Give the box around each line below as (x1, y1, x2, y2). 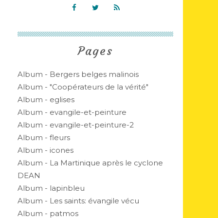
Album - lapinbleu (18, 183, 85, 193)
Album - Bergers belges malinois (18, 70, 139, 79)
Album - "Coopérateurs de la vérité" (18, 82, 148, 91)
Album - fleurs (18, 133, 70, 142)
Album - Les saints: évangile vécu (18, 196, 139, 205)
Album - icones (18, 145, 73, 155)
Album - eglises (18, 95, 74, 104)
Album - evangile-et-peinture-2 (18, 120, 134, 129)
